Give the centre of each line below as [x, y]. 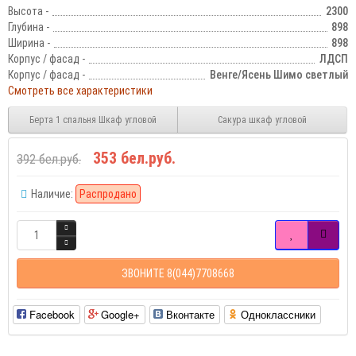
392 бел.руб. [49, 160]
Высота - [28, 12]
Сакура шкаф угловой [262, 120]
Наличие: [52, 194]
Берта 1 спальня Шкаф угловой [93, 120]
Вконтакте [190, 315]
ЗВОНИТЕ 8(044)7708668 [178, 273]
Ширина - [29, 43]
